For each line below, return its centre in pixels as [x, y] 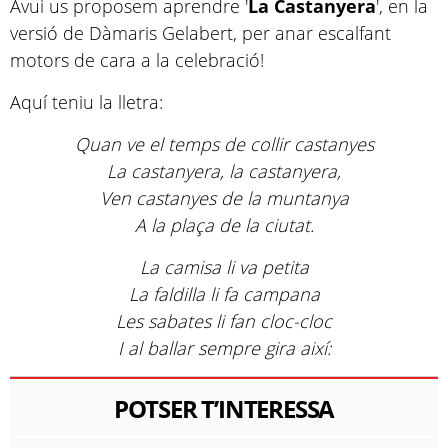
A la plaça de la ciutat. [224, 225]
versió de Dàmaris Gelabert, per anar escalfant [200, 33]
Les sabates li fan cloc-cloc [224, 321]
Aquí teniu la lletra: [86, 102]
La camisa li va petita [224, 267]
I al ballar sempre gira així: [224, 348]
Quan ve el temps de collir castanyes [224, 144]
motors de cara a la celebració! [137, 60]
